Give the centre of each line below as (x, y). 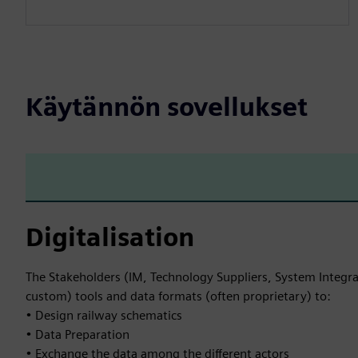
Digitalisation (110, 237)
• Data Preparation (78, 334)
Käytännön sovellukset (167, 106)
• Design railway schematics (104, 315)
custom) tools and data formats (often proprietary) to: (178, 296)
